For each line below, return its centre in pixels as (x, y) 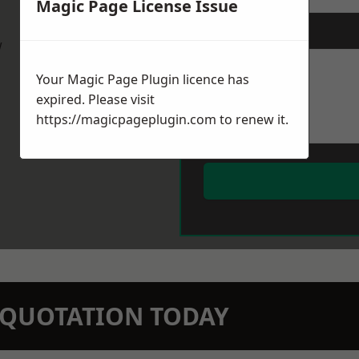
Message (227, 35)
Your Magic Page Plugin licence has (143, 80)
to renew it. (252, 120)
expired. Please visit (95, 100)
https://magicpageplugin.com (126, 120)
